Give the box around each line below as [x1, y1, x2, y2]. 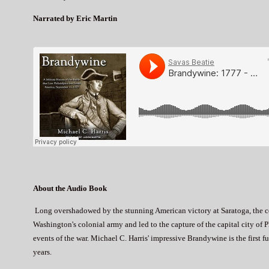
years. [33, 247, 52, 256]
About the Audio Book [33, 183, 107, 193]
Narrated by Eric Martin [33, 13, 117, 23]
